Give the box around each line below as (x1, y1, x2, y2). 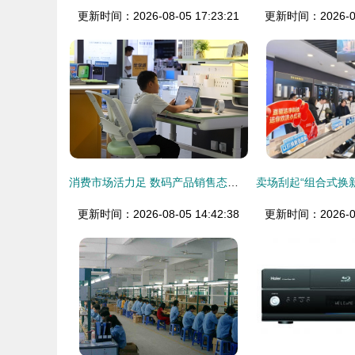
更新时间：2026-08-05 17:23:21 (78, 10, 239, 22)
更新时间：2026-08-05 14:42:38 (78, 208, 239, 220)
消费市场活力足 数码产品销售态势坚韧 (227, 176, 239, 189)
